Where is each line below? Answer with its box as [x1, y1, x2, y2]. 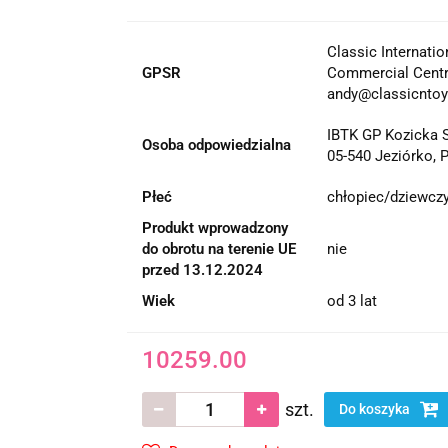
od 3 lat [326, 291, 377, 310]
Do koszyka [338, 400, 413, 417]
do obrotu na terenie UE [141, 239, 296, 258]
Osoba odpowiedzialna [141, 135, 291, 154]
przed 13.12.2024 [141, 260, 263, 279]
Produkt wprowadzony [141, 218, 288, 237]
